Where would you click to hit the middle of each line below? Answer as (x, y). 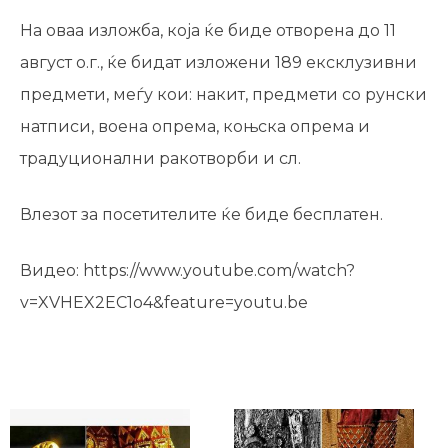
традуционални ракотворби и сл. (160, 158)
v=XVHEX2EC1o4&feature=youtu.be (164, 302)
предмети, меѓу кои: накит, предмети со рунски (223, 94)
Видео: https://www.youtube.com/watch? (187, 270)
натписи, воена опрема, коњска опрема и (195, 126)
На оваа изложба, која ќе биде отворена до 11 (208, 30)
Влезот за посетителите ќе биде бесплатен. (201, 214)
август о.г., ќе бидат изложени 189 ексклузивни (218, 62)
